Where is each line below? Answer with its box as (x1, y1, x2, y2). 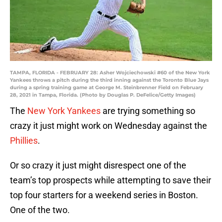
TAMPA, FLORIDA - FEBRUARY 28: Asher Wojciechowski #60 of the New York (10, 69, 210, 76)
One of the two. (10, 205, 70, 216)
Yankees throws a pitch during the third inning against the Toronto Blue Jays (10, 77, 209, 84)
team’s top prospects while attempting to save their (10, 175, 211, 186)
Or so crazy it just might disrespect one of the (10, 160, 186, 171)
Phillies (10, 135, 38, 146)
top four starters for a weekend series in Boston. (10, 190, 198, 201)
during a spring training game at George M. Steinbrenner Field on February (10, 84, 203, 91)
